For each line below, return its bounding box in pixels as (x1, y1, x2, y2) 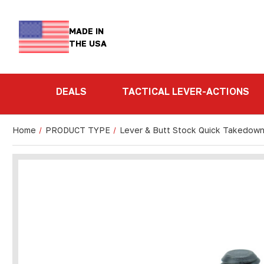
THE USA (69, 38, 107, 48)
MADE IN (69, 25, 104, 36)
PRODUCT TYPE (45, 125, 110, 135)
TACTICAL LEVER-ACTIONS (122, 85, 249, 97)
